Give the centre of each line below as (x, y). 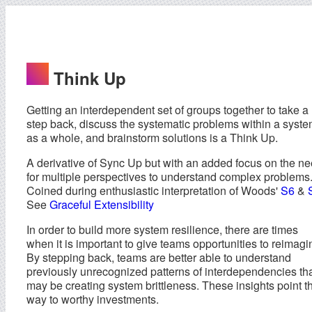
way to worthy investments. (93, 299)
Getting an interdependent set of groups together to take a (167, 109)
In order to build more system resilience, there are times (162, 229)
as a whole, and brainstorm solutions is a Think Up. (152, 137)
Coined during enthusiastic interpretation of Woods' (154, 190)
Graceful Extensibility (102, 204)
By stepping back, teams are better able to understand (159, 257)
